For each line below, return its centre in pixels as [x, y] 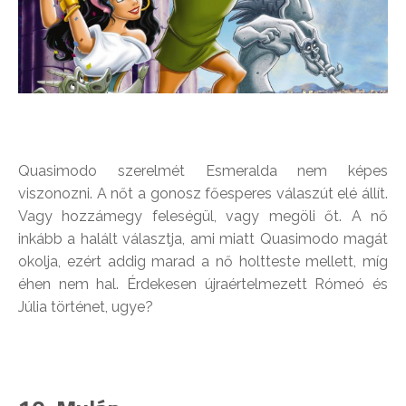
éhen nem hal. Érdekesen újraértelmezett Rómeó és [203, 284]
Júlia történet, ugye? [86, 306]
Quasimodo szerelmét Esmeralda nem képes [203, 170]
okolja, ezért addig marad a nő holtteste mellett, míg [203, 261]
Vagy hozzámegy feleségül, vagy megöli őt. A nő [203, 216]
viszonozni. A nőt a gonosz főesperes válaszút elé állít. [203, 193]
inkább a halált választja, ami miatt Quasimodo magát [203, 238]
